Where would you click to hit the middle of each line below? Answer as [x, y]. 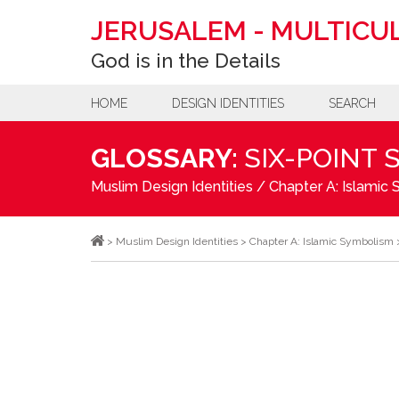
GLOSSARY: [164, 158]
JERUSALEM [169, 31]
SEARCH [352, 103]
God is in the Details [186, 61]
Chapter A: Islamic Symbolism [322, 241]
